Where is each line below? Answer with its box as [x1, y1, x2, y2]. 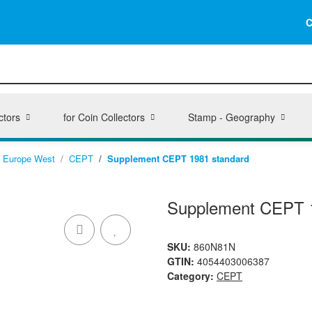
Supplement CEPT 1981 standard [107, 152, 249, 165]
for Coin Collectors [63, 110, 145, 124]
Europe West [3, 152, 55, 165]
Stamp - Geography [187, 110, 275, 124]
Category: [167, 269, 217, 283]
